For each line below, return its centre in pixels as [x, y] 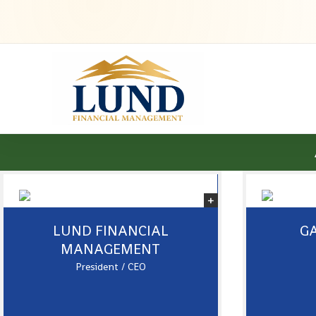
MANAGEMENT [111, 249]
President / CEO [110, 266]
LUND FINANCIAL [110, 230]
